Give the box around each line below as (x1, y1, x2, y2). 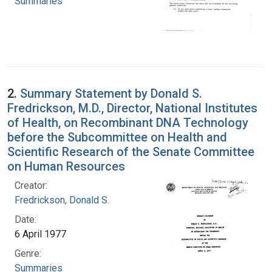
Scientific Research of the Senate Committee (7, 144, 254, 159)
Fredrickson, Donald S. (15, 194, 109, 206)
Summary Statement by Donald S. (20, 86, 202, 101)
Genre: (15, 247, 41, 259)
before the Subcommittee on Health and (7, 129, 227, 144)
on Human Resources (7, 158, 125, 174)
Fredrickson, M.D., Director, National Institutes (7, 100, 257, 115)
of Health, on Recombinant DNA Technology (7, 115, 248, 130)
